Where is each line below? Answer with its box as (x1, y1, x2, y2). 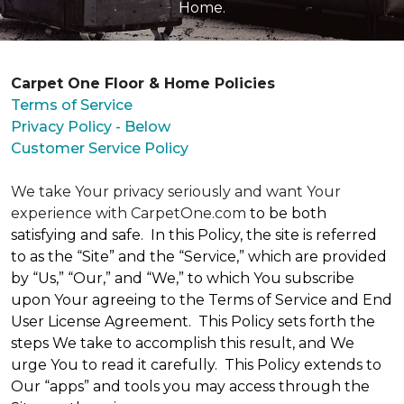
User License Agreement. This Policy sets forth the (11, 313, 375, 330)
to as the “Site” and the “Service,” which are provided (11, 248, 387, 265)
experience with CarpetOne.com (11, 205, 250, 222)
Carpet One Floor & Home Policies (11, 75, 275, 92)
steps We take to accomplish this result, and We (11, 335, 354, 352)
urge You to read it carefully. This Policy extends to (11, 356, 381, 373)
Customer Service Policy (11, 140, 188, 157)
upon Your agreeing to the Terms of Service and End (11, 291, 392, 308)
